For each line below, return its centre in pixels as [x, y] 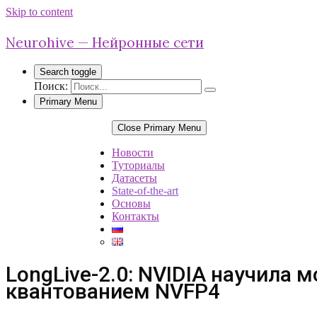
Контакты [136, 216]
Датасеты [134, 178]
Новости [133, 152]
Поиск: [51, 86]
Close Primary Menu [159, 128]
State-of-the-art [145, 191]
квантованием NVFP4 [113, 291]
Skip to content [39, 12]
